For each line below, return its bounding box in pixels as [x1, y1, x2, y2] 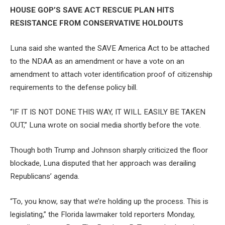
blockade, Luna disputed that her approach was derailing [10, 159, 196, 168]
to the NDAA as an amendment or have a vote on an [10, 56, 184, 66]
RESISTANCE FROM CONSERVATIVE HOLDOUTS [10, 19, 183, 28]
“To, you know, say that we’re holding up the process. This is [10, 196, 208, 206]
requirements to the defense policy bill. [10, 82, 138, 92]
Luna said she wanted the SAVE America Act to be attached [10, 43, 209, 53]
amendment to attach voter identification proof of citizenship [10, 69, 212, 79]
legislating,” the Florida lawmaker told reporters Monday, [10, 209, 195, 219]
